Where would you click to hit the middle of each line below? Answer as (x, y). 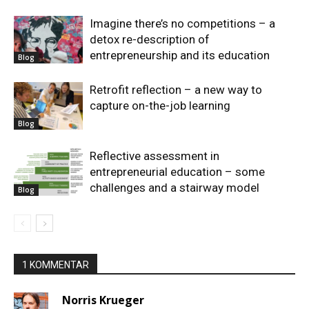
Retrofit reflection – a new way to (176, 90)
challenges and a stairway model (175, 188)
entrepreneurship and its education (180, 56)
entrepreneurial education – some (177, 172)
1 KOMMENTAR (56, 265)
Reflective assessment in (154, 156)
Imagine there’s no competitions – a (182, 24)
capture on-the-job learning (160, 106)
